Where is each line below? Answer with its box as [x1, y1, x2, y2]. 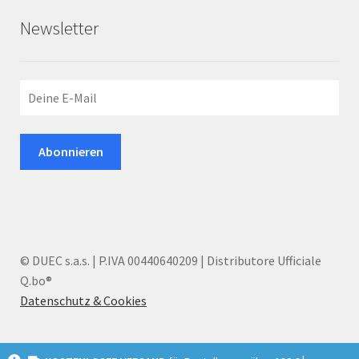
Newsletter [20, 17, 99, 40]
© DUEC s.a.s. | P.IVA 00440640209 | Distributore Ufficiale [20, 252, 321, 268]
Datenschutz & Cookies [20, 292, 147, 309]
